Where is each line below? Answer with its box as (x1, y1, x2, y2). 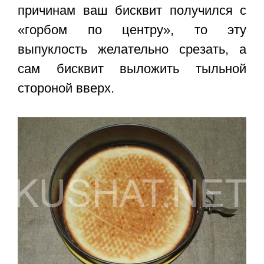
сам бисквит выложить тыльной (18, 61, 246, 77)
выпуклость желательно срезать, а (18, 42, 246, 57)
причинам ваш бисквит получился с (18, 3, 246, 18)
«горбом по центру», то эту (18, 22, 246, 38)
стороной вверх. (18, 81, 114, 96)
